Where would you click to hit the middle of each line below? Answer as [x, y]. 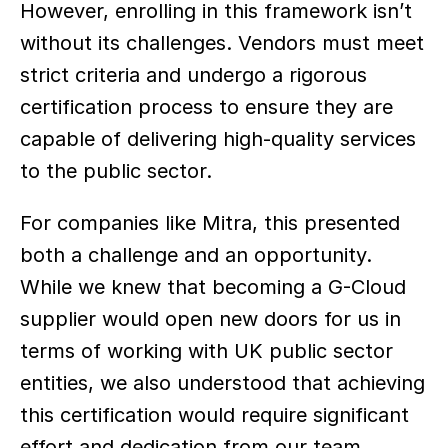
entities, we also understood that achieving [222, 383]
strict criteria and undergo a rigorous [193, 75]
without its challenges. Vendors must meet [222, 43]
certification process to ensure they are [206, 107]
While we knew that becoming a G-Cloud [213, 287]
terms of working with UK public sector [206, 351]
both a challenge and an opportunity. [196, 255]
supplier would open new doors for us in [210, 319]
